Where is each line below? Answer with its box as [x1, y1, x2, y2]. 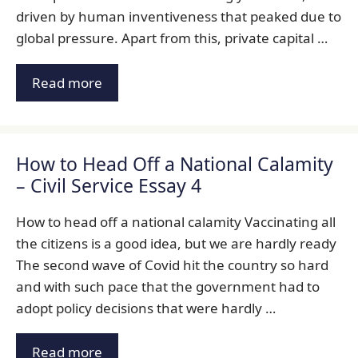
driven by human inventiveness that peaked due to [16, 7, 341, 26]
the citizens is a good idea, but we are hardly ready [16, 233, 336, 253]
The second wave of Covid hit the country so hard [16, 255, 328, 274]
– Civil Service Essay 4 [16, 172, 201, 198]
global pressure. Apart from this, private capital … [16, 29, 328, 48]
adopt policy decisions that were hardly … [16, 298, 276, 317]
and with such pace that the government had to [16, 276, 320, 296]
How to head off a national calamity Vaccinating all [16, 212, 336, 231]
